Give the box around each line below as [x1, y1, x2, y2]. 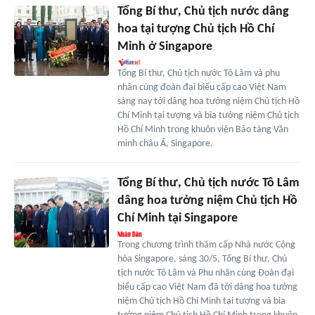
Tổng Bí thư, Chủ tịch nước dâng [117, 4, 289, 18]
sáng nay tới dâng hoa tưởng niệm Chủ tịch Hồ [117, 96, 300, 107]
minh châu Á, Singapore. [117, 138, 213, 149]
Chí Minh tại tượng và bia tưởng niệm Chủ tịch [117, 110, 299, 121]
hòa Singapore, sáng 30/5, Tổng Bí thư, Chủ [117, 253, 287, 264]
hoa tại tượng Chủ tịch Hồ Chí [117, 22, 274, 36]
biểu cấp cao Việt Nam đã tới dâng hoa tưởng [117, 281, 297, 292]
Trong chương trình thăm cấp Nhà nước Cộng [117, 239, 295, 250]
